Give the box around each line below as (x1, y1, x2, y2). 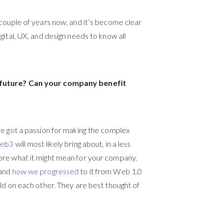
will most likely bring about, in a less (15, 139, 131, 148)
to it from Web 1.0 (79, 166, 142, 176)
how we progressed (12, 166, 79, 176)
